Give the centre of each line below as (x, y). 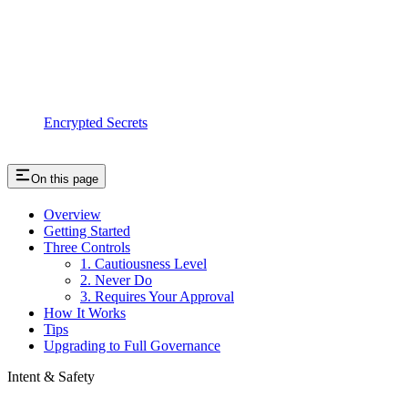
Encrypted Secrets (96, 123)
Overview (72, 215)
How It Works (85, 313)
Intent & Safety (51, 377)
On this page (65, 179)
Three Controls (87, 248)
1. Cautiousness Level (143, 264)
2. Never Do (116, 280)
